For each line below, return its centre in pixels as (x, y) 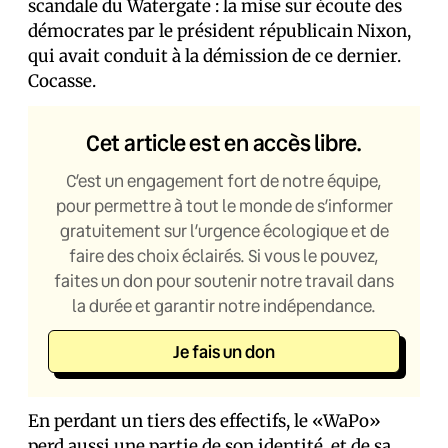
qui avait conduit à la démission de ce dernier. (214, 56)
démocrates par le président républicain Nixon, (219, 31)
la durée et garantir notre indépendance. (224, 305)
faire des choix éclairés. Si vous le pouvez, (224, 255)
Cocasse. (62, 81)
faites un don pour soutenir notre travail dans (224, 280)
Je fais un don (224, 351)
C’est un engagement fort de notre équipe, (224, 180)
